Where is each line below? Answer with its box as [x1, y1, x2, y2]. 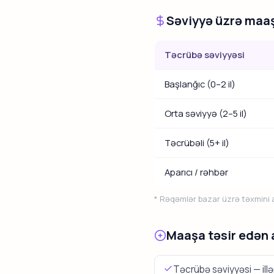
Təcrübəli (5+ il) [165, 136, 229, 149]
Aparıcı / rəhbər [165, 166, 228, 179]
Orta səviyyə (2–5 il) [165, 107, 247, 120]
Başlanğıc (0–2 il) [165, 78, 235, 91]
